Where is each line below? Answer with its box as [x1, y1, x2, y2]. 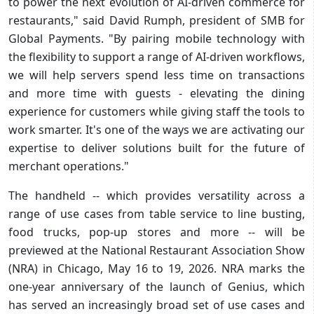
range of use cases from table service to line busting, [8, 205, 305, 221]
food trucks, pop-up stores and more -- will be [8, 224, 305, 240]
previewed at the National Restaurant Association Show [8, 242, 305, 258]
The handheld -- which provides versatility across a [8, 187, 305, 203]
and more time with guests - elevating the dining [8, 85, 305, 101]
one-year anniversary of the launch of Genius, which [8, 278, 305, 294]
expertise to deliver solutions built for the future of [8, 139, 305, 156]
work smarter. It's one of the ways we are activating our [8, 121, 305, 137]
